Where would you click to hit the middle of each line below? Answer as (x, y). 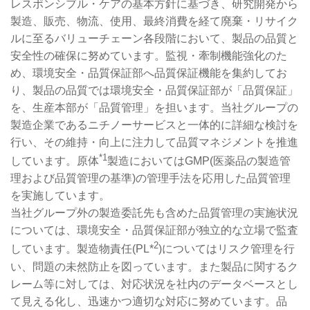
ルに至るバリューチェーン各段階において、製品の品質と (154, 38)
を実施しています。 (60, 196)
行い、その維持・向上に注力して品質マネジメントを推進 (154, 142)
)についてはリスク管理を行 (227, 249)
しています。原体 (55, 161)
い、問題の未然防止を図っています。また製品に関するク (154, 266)
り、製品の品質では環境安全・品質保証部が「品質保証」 (154, 90)
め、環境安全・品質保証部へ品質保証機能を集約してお (149, 73)
